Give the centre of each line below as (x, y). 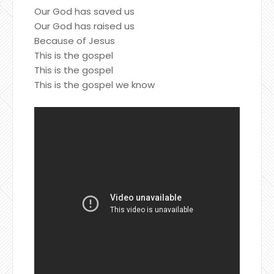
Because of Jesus (75, 40)
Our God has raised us (84, 26)
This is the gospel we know (94, 84)
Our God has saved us (84, 11)
